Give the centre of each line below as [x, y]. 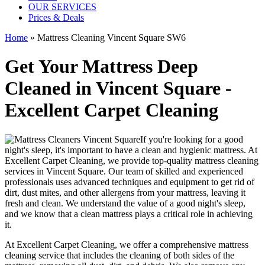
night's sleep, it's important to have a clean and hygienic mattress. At [131, 150]
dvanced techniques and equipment [143, 182]
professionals [29, 182]
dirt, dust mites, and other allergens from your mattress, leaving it [125, 192]
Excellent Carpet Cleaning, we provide [77, 160]
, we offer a [137, 244]
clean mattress [106, 214]
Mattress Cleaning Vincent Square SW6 [112, 38]
